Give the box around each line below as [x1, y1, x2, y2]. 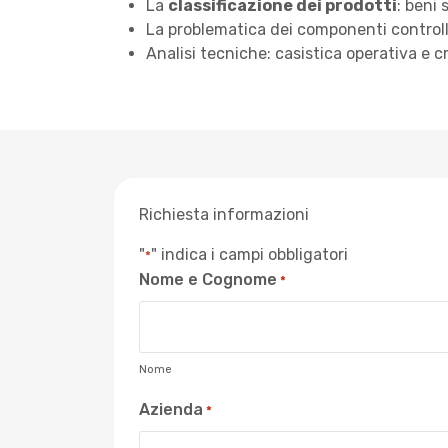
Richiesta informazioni [139, 205, 309, 224]
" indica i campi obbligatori [151, 245, 348, 264]
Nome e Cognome [139, 270, 277, 289]
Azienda [139, 400, 203, 419]
